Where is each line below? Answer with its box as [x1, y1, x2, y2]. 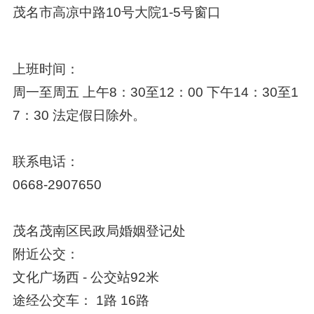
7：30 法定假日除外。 [12, 107, 146, 123]
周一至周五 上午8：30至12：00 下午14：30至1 [12, 84, 299, 100]
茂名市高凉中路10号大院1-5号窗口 [12, 4, 221, 20]
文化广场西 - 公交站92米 [12, 269, 159, 285]
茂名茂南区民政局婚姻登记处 [12, 223, 186, 238]
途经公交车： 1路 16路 [12, 292, 149, 308]
